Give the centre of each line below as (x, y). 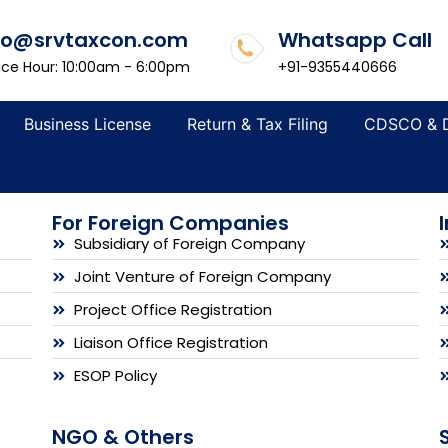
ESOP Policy (116, 375)
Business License (87, 123)
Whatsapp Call (354, 40)
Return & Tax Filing (257, 123)
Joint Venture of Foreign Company (203, 276)
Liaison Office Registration (171, 342)
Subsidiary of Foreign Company (190, 243)
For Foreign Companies (170, 222)
